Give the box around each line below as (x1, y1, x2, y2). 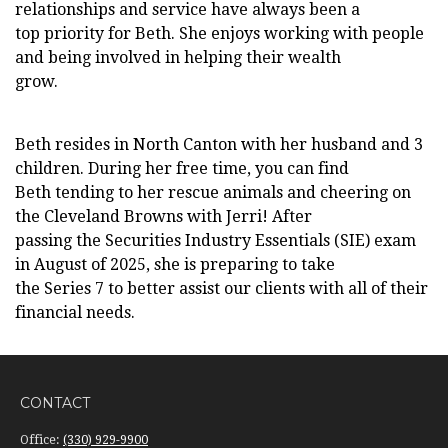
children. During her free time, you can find (15, 159, 349, 178)
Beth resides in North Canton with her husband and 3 (15, 135, 423, 154)
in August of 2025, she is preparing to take (15, 255, 335, 274)
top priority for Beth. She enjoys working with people (15, 24, 424, 43)
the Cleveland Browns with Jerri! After (15, 207, 312, 226)
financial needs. (15, 303, 135, 322)
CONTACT (20, 394, 90, 412)
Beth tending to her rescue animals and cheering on (15, 183, 411, 202)
